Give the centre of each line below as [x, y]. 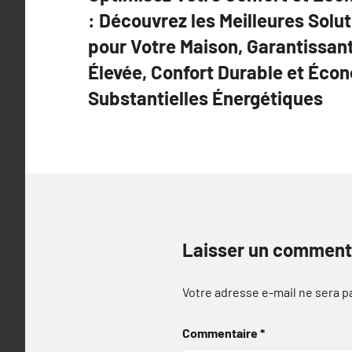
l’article [124, 34]
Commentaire [221, 332]
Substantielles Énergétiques [205, 97]
